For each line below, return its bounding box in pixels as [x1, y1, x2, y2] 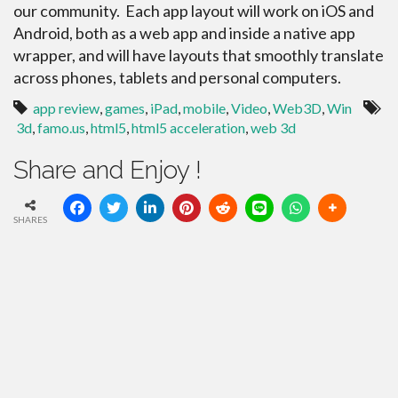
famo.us [37, 119, 85, 136]
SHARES [13, 213, 47, 225]
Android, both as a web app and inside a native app [13, 23, 355, 43]
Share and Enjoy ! [13, 155, 202, 185]
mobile [183, 99, 226, 116]
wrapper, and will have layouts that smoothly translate [13, 45, 384, 65]
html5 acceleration [131, 119, 245, 136]
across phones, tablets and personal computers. [13, 68, 341, 87]
